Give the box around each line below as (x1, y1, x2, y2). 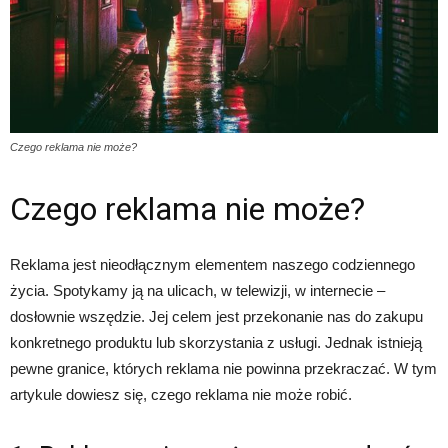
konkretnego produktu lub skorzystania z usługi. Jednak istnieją (10, 333, 422, 351)
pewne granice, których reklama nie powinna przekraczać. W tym (10, 359, 437, 377)
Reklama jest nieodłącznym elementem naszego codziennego (10, 255, 415, 273)
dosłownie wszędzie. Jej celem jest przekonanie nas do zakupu (10, 307, 423, 325)
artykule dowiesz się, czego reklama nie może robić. (10, 385, 352, 403)
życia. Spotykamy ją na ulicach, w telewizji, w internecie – (10, 281, 385, 299)
